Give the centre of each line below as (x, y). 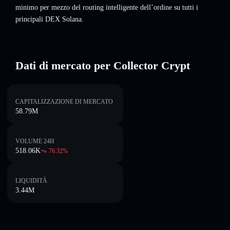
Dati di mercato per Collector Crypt (103, 65)
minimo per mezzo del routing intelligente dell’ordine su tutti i (107, 8)
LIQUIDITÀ (31, 181)
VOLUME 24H (35, 141)
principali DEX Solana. (50, 20)
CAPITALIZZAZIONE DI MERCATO (64, 102)
